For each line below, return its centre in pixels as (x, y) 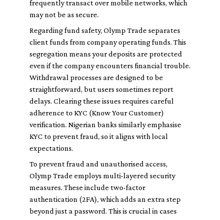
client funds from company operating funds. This (108, 42)
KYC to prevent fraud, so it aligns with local (99, 136)
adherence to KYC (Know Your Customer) (97, 113)
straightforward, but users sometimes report (101, 89)
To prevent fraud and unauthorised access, (98, 164)
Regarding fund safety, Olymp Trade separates (105, 30)
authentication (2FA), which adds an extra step (105, 199)
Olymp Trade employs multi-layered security (102, 176)
